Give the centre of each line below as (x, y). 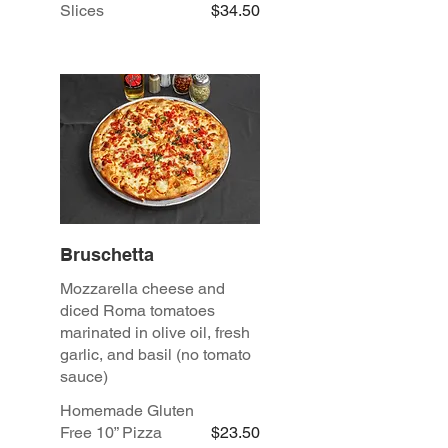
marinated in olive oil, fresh (155, 333)
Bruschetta (107, 255)
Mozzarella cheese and (142, 289)
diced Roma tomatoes (137, 311)
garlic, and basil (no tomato (155, 355)
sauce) (84, 377)
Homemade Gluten (127, 411)
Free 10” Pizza (111, 433)
